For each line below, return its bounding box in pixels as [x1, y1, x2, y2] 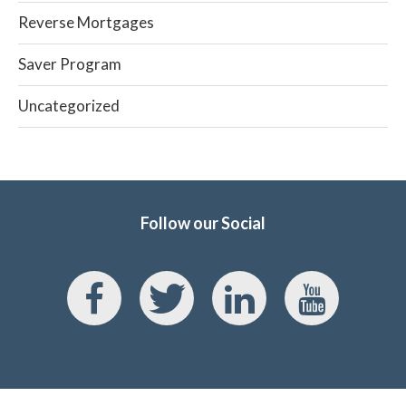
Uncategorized [18, 96, 120, 116]
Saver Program [18, 54, 121, 74]
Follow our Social [140, 212, 266, 233]
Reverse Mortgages [18, 13, 154, 33]
